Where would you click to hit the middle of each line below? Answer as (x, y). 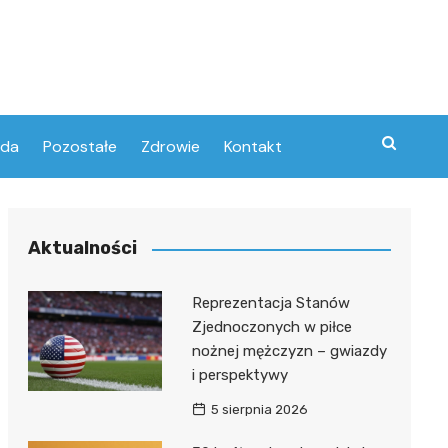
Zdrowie (170, 146)
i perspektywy (239, 375)
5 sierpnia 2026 (259, 409)
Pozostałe (80, 146)
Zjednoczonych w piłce (271, 327)
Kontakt (253, 146)
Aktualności (82, 248)
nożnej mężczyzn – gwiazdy (289, 351)
